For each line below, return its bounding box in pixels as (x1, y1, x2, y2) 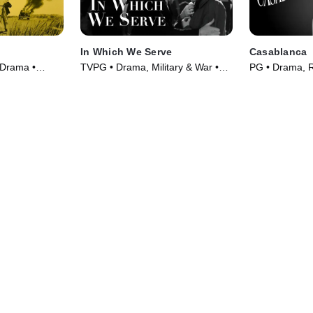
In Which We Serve (80, 46, 173, 58)
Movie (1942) (80, 75, 140, 87)
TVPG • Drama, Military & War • (80, 61, 219, 73)
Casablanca (249, 46, 307, 58)
